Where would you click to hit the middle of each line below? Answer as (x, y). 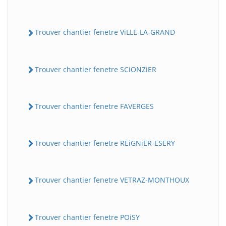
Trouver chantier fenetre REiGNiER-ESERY (105, 143)
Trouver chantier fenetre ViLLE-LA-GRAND (105, 32)
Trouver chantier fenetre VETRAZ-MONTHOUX (112, 180)
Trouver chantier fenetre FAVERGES (94, 106)
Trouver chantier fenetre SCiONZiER (96, 69)
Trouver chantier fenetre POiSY (87, 217)
